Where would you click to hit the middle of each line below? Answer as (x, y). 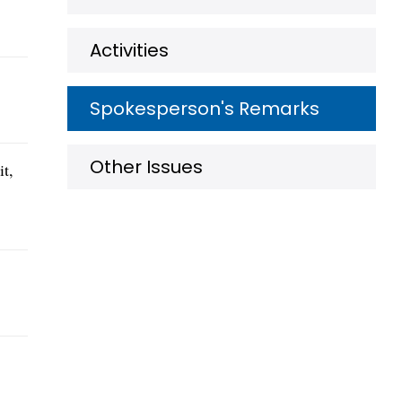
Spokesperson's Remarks (205, 109)
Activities (129, 50)
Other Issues (146, 167)
